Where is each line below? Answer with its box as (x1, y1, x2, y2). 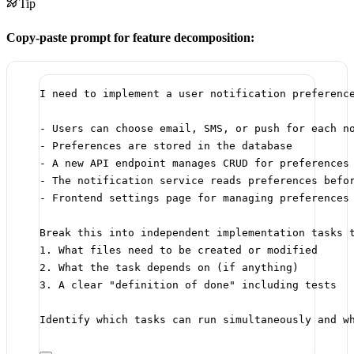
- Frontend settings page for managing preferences (40, 192, 349, 205)
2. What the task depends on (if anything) (40, 262, 299, 274)
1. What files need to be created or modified (40, 244, 318, 257)
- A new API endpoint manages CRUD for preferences (40, 157, 349, 170)
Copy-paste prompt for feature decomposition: (6, 31, 254, 45)
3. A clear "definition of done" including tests (40, 279, 337, 292)
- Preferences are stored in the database (40, 140, 292, 153)
